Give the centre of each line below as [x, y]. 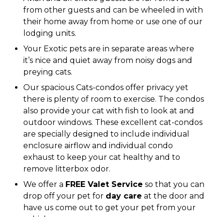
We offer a [44, 184]
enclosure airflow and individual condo [98, 146]
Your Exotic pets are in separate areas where [109, 49]
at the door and [173, 196]
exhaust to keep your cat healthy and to [102, 157]
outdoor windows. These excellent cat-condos [113, 122]
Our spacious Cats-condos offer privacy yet [106, 87]
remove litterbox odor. [67, 169]
